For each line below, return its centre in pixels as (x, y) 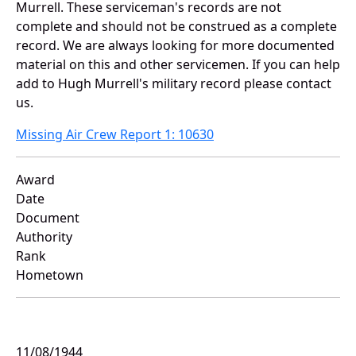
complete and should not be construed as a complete (176, 27)
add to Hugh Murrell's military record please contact (174, 84)
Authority (44, 237)
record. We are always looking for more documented (175, 46)
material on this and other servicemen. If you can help (178, 65)
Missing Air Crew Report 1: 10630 (115, 135)
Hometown (50, 275)
